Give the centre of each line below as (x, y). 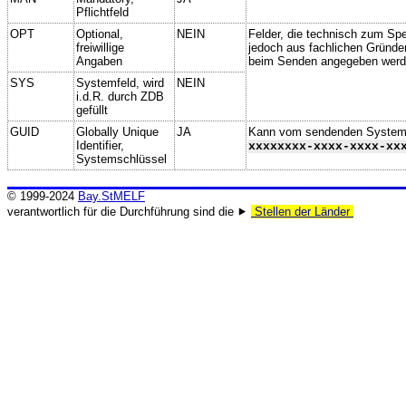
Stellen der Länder (302, 212)
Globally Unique (117, 131)
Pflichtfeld (102, 12)
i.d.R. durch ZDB (120, 96)
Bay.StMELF (111, 196)
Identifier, (100, 145)
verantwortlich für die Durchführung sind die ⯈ (129, 212)
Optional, (100, 34)
